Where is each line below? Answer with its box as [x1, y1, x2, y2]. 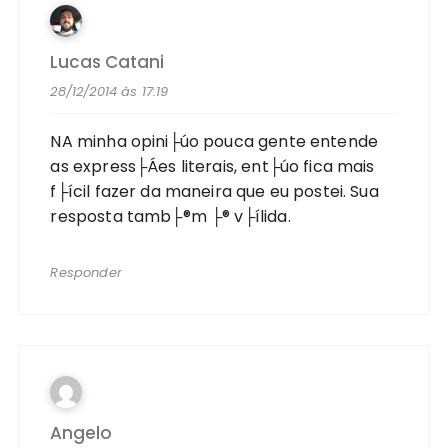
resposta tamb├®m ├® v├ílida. [50, 204, 291, 228]
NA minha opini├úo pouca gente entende [50, 129, 379, 153]
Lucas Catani [50, 49, 165, 74]
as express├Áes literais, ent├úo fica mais [50, 154, 375, 178]
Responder [50, 262, 122, 282]
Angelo [50, 420, 113, 445]
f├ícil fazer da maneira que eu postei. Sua [50, 179, 379, 203]
